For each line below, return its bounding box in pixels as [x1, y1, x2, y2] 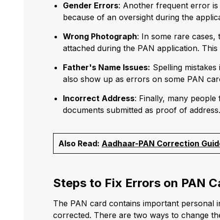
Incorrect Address [63, 93, 135, 104]
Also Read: [58, 138, 102, 149]
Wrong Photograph [63, 31, 137, 42]
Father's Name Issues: [63, 62, 150, 73]
